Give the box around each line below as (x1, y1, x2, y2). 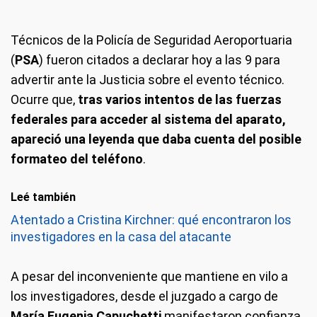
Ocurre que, (11, 92, 78, 107)
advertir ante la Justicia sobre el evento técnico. (11, 72, 284, 87)
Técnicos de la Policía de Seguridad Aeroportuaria (11, 33, 292, 47)
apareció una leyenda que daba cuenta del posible (11, 132, 301, 146)
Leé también (11, 190, 76, 204)
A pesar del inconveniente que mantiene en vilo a (11, 269, 288, 284)
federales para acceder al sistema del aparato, (11, 112, 286, 127)
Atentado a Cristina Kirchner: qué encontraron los (11, 212, 292, 227)
